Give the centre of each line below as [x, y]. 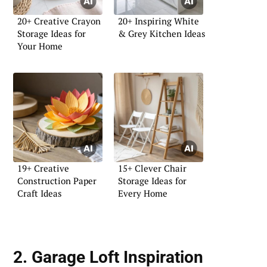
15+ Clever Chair [152, 168]
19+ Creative [43, 168]
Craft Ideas [40, 193]
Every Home [143, 193]
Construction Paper [57, 181]
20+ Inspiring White [159, 21]
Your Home [40, 46]
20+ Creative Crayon [59, 21]
